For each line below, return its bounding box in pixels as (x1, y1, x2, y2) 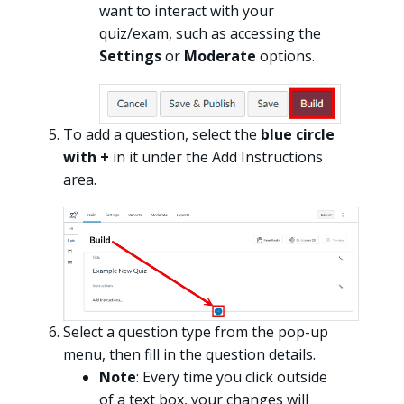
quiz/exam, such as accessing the (99, 23, 321, 44)
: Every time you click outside (136, 367, 327, 388)
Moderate (184, 46, 256, 67)
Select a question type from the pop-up (63, 322, 328, 343)
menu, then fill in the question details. (63, 344, 316, 365)
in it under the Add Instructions (109, 146, 323, 167)
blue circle (261, 124, 335, 144)
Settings (99, 46, 165, 67)
